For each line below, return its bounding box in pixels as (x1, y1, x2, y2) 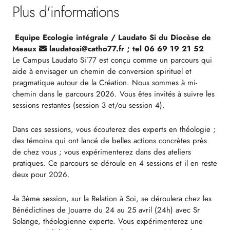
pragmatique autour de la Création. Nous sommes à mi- (12, 77, 198, 89)
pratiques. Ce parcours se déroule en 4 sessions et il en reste (12, 158, 218, 169)
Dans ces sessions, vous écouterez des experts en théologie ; (12, 124, 216, 136)
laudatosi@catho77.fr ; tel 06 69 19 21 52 (47, 43, 204, 55)
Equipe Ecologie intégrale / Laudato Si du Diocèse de (15, 32, 212, 44)
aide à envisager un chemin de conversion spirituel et (12, 66, 192, 78)
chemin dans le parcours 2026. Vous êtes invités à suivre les (12, 88, 215, 100)
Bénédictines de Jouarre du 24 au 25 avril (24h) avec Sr (12, 204, 200, 216)
